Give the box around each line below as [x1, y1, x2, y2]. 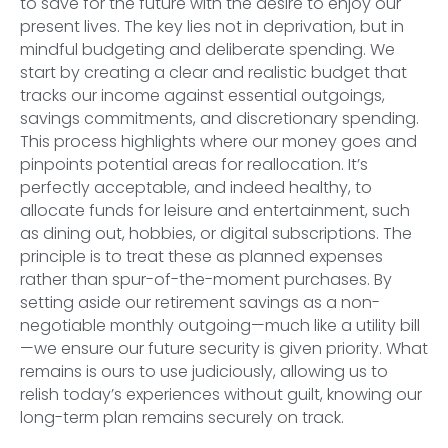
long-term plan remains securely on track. [20, 406, 344, 430]
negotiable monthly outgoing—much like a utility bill [20, 314, 420, 338]
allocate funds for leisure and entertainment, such [20, 199, 410, 223]
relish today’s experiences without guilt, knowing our [20, 383, 422, 407]
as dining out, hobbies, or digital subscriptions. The [20, 222, 412, 246]
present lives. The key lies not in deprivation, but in [20, 15, 404, 39]
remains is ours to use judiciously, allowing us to [20, 360, 388, 384]
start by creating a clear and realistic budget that [20, 61, 407, 85]
